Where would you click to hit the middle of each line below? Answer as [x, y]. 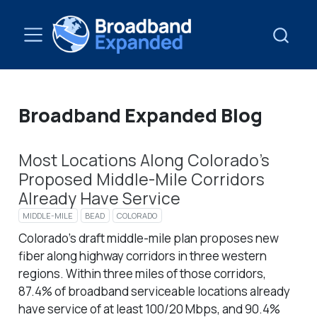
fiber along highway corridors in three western [142, 256]
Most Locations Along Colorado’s [144, 160]
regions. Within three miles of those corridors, [142, 274]
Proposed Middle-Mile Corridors [141, 179]
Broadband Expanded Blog [140, 115]
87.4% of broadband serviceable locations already [154, 292]
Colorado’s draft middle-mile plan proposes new [148, 238]
